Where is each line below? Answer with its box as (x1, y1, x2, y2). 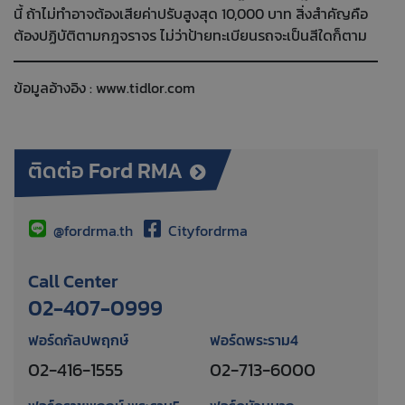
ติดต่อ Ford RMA (28, 155, 183, 187)
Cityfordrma (165, 220, 248, 242)
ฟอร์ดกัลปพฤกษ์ (28, 329, 128, 352)
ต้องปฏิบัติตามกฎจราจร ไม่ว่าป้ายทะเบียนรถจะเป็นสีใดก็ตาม (14, 24, 367, 47)
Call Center (28, 268, 118, 296)
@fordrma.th (50, 220, 137, 242)
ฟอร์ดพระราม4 (209, 329, 298, 352)
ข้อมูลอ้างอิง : (14, 77, 96, 99)
